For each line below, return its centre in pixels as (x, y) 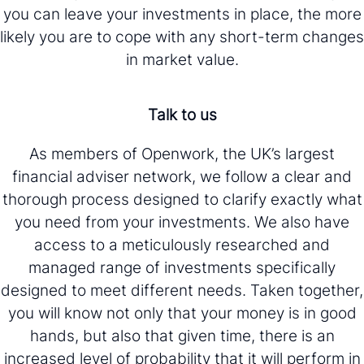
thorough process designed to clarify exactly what (182, 199)
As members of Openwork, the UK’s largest (182, 153)
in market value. (182, 59)
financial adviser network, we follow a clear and (182, 176)
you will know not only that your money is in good (182, 312)
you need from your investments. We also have (182, 221)
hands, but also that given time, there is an (182, 335)
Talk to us (182, 114)
